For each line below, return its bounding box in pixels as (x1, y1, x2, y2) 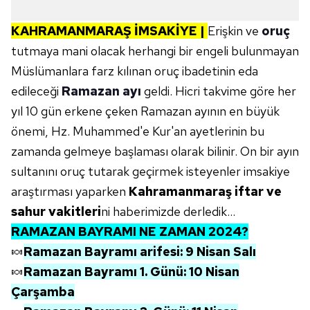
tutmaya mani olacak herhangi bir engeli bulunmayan (11, 43, 299, 59)
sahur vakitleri (11, 203, 101, 219)
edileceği (11, 83, 62, 99)
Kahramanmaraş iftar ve (126, 183, 282, 199)
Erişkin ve (208, 23, 262, 39)
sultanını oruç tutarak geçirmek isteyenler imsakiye (11, 163, 290, 179)
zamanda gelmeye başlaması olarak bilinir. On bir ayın (11, 143, 299, 159)
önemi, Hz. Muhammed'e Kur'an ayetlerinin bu (11, 123, 264, 139)
